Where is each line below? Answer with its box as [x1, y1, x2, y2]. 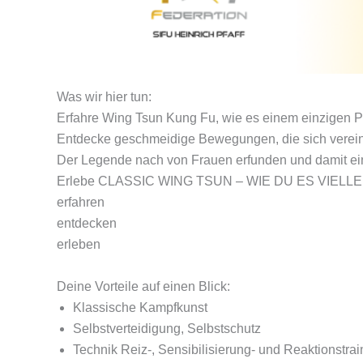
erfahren [57, 195, 105, 210]
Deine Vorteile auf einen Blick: [57, 279, 230, 293]
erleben [57, 237, 100, 252]
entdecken [57, 216, 117, 231]
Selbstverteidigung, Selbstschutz [73, 321, 261, 335]
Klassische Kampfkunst [73, 300, 207, 314]
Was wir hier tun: [57, 90, 152, 105]
